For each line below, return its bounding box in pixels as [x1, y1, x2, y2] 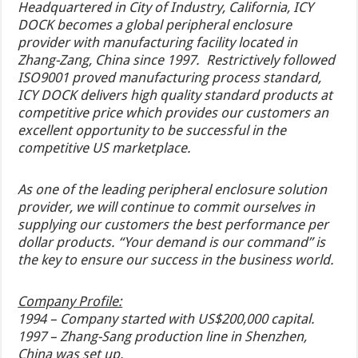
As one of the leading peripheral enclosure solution [18, 181, 328, 197]
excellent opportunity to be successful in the [18, 121, 287, 138]
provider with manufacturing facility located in [18, 34, 298, 50]
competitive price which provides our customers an [18, 104, 329, 121]
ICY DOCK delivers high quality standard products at [18, 86, 333, 103]
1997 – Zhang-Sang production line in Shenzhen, [18, 328, 308, 344]
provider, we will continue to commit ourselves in [18, 198, 316, 215]
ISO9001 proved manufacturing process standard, [18, 69, 322, 86]
